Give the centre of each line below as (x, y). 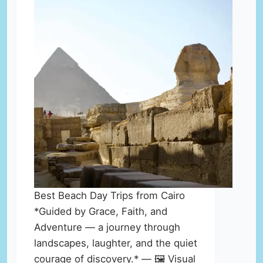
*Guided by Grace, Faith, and (101, 212)
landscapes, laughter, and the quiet (116, 243)
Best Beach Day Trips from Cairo (109, 196)
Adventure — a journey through (107, 227)
